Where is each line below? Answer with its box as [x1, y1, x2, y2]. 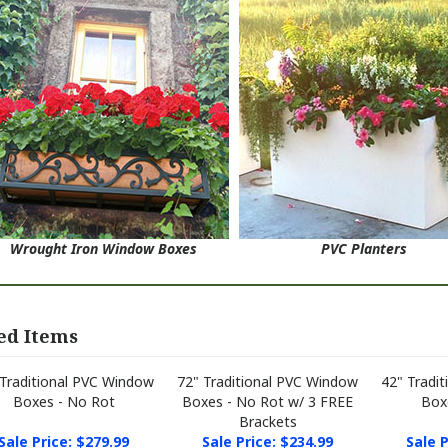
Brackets [238, 392, 297, 411]
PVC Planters [320, 219, 407, 238]
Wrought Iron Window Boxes [10, 219, 197, 238]
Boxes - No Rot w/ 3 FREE [182, 372, 353, 391]
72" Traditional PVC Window [177, 352, 358, 371]
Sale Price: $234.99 [202, 412, 333, 431]
